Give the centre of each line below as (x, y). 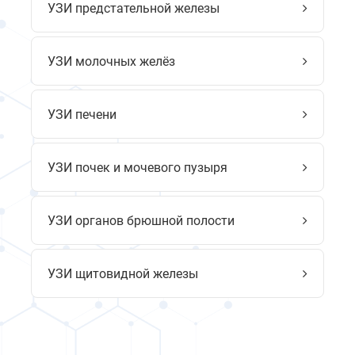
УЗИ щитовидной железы (123, 273)
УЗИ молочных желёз (111, 61)
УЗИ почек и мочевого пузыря (137, 167)
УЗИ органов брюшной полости (141, 220)
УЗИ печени (82, 114)
